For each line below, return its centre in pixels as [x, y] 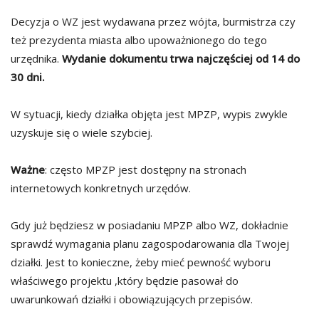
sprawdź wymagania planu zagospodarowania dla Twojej [150, 243]
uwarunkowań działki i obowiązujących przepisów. [132, 299]
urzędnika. [36, 58]
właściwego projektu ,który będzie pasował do [125, 280]
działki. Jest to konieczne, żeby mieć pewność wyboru [141, 262]
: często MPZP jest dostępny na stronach [146, 169]
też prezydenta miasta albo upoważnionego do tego [139, 40]
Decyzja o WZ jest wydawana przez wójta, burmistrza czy [153, 21]
